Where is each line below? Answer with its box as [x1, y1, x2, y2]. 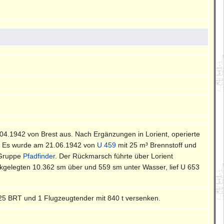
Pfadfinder [23, 151, 55, 160]
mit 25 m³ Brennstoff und [116, 140, 197, 149]
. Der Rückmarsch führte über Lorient [55, 151, 173, 160]
